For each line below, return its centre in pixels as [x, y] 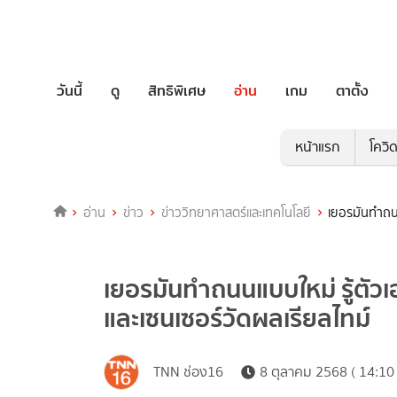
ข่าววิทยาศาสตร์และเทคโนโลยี [236, 213]
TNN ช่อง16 [188, 372]
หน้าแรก [317, 147]
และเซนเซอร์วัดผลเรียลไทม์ [237, 319]
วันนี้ [70, 90]
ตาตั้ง [352, 90]
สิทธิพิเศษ [177, 90]
